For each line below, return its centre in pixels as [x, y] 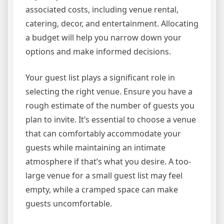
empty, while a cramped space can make [102, 190]
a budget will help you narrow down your [103, 38]
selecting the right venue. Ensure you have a [109, 92]
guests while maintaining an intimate [95, 148]
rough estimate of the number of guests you [110, 106]
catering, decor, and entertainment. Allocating [112, 24]
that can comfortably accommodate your [103, 134]
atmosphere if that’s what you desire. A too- [108, 162]
